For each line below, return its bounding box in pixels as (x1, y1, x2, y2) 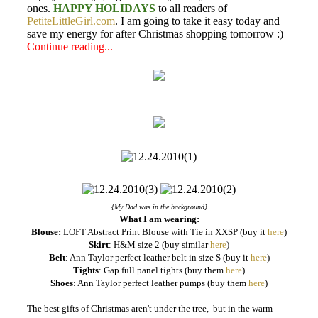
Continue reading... (27, 40, 113, 53)
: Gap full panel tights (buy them (99, 265, 226, 275)
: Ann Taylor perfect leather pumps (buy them (73, 278, 248, 288)
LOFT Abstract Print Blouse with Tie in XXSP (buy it (61, 226, 268, 237)
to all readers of (155, 2, 227, 14)
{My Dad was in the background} (111, 203, 207, 211)
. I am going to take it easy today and (115, 15, 280, 27)
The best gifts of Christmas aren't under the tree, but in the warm (27, 303, 273, 314)
